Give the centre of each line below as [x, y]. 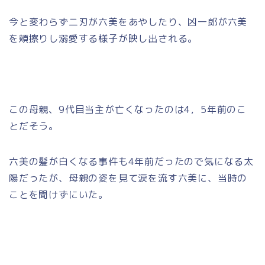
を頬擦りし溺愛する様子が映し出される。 [104, 39]
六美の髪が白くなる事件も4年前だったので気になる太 [131, 162]
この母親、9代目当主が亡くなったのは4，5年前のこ [128, 110]
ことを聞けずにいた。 [59, 195]
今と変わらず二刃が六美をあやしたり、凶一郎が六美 [128, 22]
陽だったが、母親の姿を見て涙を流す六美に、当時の [128, 178]
